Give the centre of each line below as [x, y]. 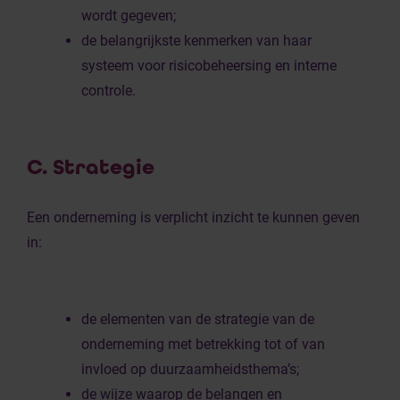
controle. [108, 91]
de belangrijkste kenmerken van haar [196, 41]
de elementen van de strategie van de [198, 319]
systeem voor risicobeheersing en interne [209, 66]
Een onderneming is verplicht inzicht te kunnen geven [193, 217]
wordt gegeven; [129, 16]
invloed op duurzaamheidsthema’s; [190, 369]
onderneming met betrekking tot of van [203, 344]
